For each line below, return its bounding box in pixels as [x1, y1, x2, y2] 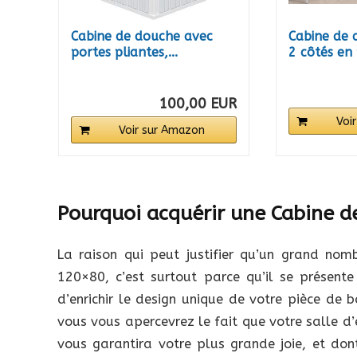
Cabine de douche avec [70, 29, 213, 45]
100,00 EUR [159, 95, 237, 113]
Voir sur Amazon [118, 124, 205, 138]
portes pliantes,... [70, 45, 178, 61]
